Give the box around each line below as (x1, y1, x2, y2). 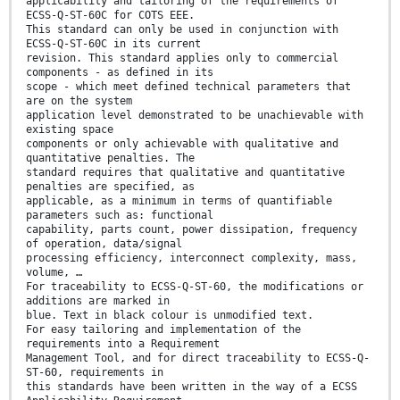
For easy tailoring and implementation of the (26, 323, 301, 337)
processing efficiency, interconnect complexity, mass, (26, 252, 357, 265)
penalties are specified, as (26, 180, 195, 194)
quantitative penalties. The (26, 152, 195, 165)
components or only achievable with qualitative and (26, 137, 338, 151)
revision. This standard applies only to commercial (26, 52, 338, 65)
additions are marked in (26, 295, 170, 308)
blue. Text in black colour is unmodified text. (26, 309, 313, 322)
